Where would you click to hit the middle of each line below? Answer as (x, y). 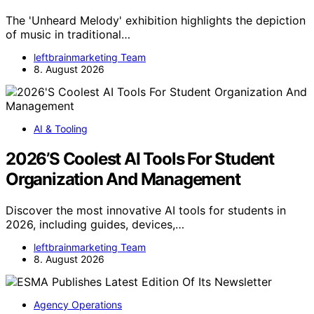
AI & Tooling (61, 129)
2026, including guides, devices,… (95, 225)
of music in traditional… (68, 35)
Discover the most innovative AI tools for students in (146, 211)
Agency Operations (78, 305)
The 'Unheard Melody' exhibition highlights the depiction (156, 21)
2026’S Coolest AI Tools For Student (140, 159)
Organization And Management (123, 179)
